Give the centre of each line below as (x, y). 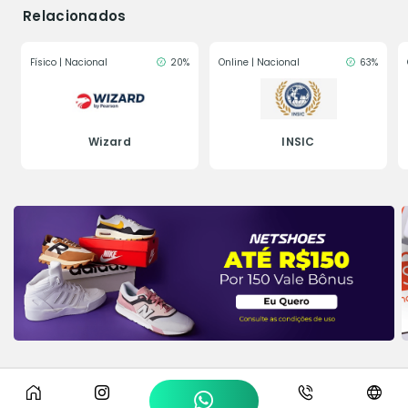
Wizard (110, 142)
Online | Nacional (259, 63)
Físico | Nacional (69, 63)
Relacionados (75, 16)
